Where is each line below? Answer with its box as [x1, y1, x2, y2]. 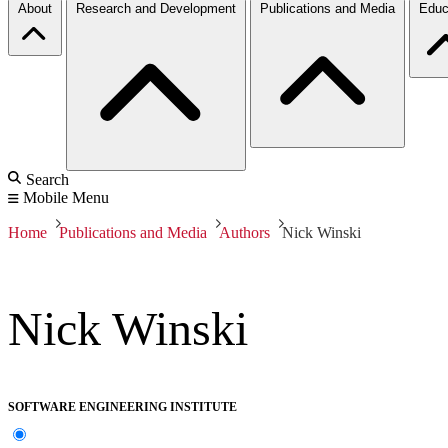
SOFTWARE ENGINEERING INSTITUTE [8, 400, 237, 415]
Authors [219, 223, 270, 241]
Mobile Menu [23, 188, 109, 206]
